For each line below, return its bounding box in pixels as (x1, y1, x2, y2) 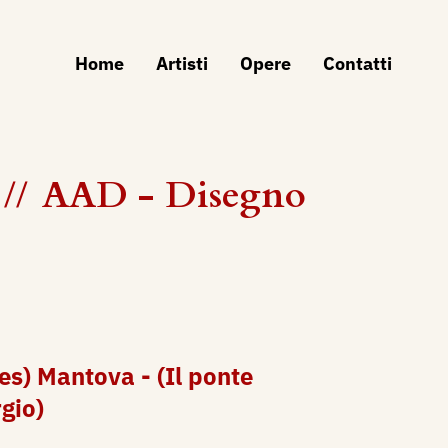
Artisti (156, 52, 208, 75)
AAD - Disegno (42, 171, 306, 220)
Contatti (323, 52, 392, 75)
